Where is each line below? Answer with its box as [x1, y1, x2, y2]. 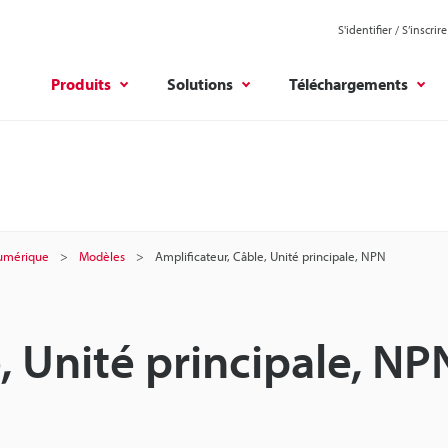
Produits [51, 73, 111, 94]
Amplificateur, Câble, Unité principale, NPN [155, 248, 386, 264]
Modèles [79, 248, 125, 264]
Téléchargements [289, 73, 408, 94]
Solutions [167, 73, 233, 94]
